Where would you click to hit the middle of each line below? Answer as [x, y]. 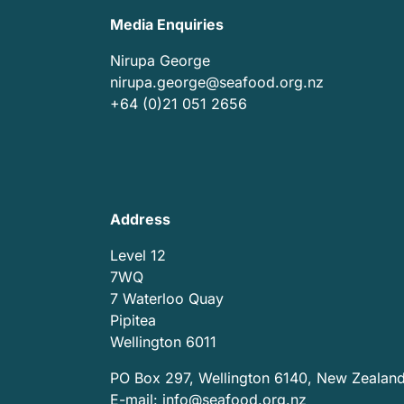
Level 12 [138, 256]
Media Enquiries [167, 25]
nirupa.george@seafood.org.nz [217, 83]
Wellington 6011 [163, 342]
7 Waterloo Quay [167, 299]
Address [140, 220]
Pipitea [133, 321]
